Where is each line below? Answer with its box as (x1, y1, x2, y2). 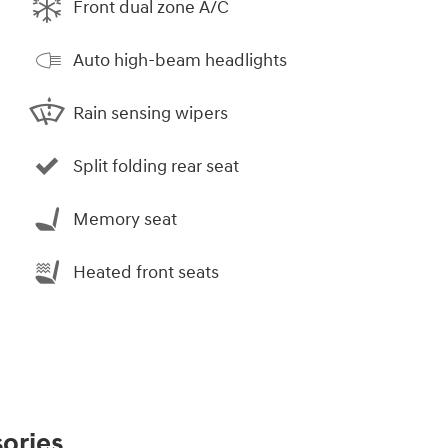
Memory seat (73, 207, 177, 231)
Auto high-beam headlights (73, 48, 287, 72)
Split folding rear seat (73, 154, 239, 178)
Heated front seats (73, 260, 219, 284)
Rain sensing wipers (73, 101, 228, 125)
